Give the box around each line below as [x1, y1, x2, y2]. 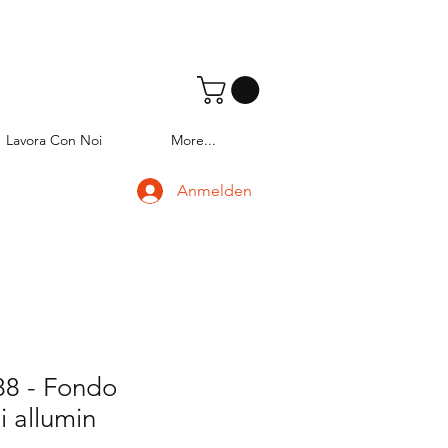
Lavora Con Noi [6, 131, 102, 150]
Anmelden [177, 181, 252, 201]
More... [170, 131, 216, 150]
